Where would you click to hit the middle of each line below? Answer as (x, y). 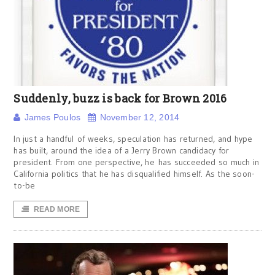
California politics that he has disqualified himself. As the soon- (134, 174)
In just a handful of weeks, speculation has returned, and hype (133, 139)
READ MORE (57, 209)
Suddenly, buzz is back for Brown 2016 (120, 98)
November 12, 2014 (140, 117)
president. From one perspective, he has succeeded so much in (137, 162)
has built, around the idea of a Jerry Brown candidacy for (122, 150)
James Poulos (52, 117)
